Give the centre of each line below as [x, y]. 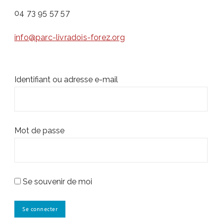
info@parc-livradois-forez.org [70, 37]
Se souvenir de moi [56, 182]
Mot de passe [39, 131]
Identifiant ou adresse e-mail [66, 80]
